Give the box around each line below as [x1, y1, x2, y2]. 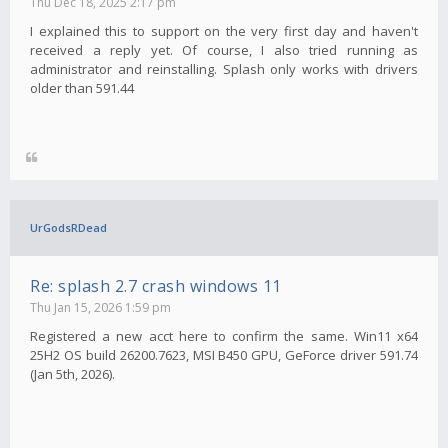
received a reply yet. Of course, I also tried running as [30, 41, 418, 60]
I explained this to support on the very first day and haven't [30, 22, 418, 41]
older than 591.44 [30, 79, 134, 98]
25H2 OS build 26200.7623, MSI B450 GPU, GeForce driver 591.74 [30, 346, 418, 365]
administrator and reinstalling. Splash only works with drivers [30, 60, 418, 79]
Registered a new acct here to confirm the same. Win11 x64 [30, 327, 418, 346]
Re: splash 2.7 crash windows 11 [30, 275, 282, 298]
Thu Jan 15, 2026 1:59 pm [30, 298, 171, 316]
